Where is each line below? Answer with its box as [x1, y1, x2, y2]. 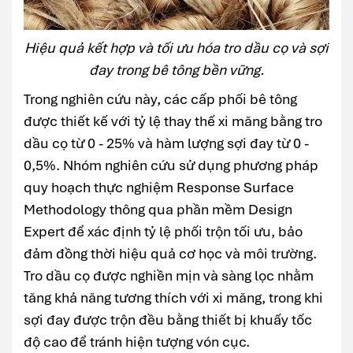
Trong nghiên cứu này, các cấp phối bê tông [24, 89, 297, 108]
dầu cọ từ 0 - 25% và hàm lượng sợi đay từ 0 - [24, 133, 309, 152]
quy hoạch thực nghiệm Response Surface [24, 177, 294, 196]
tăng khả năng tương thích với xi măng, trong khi [24, 288, 323, 307]
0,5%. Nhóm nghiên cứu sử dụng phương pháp [24, 155, 318, 174]
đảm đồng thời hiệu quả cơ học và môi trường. [24, 243, 317, 262]
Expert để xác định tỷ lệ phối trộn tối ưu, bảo [24, 221, 303, 240]
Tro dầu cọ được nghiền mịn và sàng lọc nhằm [24, 266, 314, 284]
